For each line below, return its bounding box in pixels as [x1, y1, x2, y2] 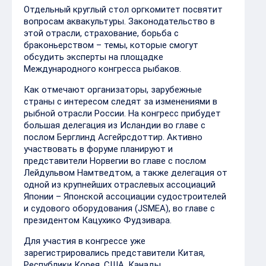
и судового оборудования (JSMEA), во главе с [24, 151, 215, 162]
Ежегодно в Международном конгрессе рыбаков [24, 252, 226, 263]
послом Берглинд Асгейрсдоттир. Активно [24, 80, 202, 91]
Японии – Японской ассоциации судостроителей [24, 140, 226, 150]
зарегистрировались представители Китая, [24, 196, 205, 207]
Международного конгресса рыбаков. [24, 12, 181, 23]
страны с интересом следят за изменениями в [24, 45, 217, 55]
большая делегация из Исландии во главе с [24, 68, 205, 79]
